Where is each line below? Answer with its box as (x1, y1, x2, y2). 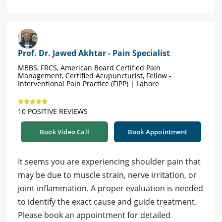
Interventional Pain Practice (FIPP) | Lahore (18, 79, 159, 89)
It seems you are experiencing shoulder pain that (18, 156, 201, 167)
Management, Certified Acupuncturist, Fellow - (18, 71, 171, 81)
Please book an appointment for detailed (18, 210, 170, 221)
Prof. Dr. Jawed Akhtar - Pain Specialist (18, 48, 170, 59)
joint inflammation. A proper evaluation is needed (18, 183, 203, 194)
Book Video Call (40, 127, 89, 137)
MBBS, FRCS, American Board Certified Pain (18, 63, 161, 73)
